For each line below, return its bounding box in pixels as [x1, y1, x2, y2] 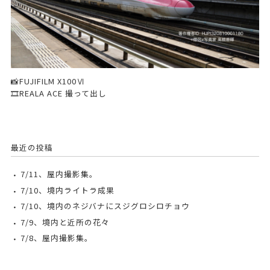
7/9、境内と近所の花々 [20, 216, 110, 228]
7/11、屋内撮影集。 [20, 168, 98, 180]
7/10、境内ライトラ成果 [20, 184, 115, 196]
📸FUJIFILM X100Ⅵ [10, 75, 85, 87]
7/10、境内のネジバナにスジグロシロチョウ [20, 200, 190, 212]
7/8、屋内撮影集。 [20, 231, 93, 243]
